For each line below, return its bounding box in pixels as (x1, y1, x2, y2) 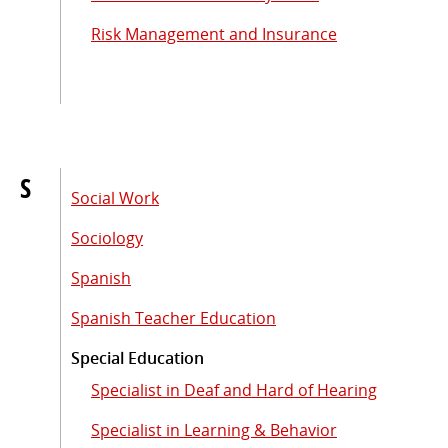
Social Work (71, 186, 159, 209)
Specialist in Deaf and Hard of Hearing (91, 378, 377, 401)
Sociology (71, 226, 143, 249)
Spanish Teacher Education (71, 306, 276, 329)
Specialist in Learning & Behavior (91, 418, 337, 441)
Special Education (71, 346, 204, 369)
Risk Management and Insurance (91, 22, 337, 45)
